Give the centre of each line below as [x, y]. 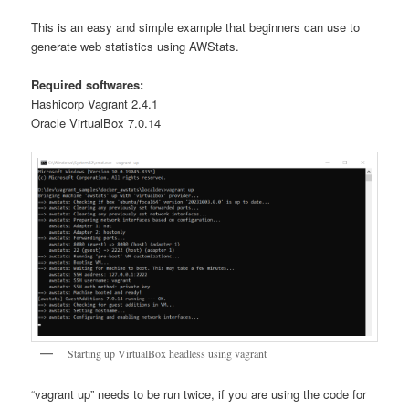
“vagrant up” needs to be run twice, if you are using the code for [199, 394]
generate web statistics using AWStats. [136, 46]
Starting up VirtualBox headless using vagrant [168, 353]
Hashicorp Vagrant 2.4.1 [95, 103]
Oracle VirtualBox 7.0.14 [96, 122]
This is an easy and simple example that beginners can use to [196, 26]
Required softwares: [88, 84]
